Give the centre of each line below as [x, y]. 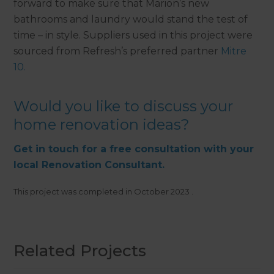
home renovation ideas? [102, 125]
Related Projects [80, 251]
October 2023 [162, 192]
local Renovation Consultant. [89, 165]
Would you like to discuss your [124, 106]
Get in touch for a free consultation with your [134, 149]
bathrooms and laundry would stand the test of [131, 20]
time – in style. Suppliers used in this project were [133, 35]
